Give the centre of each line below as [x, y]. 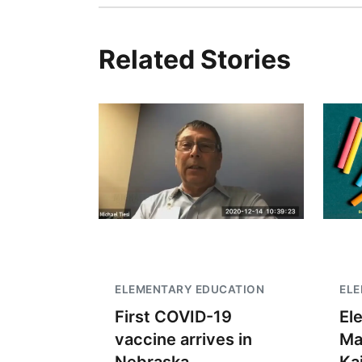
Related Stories [195, 59]
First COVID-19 [173, 317]
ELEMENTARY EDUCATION [189, 289]
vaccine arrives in [183, 339]
